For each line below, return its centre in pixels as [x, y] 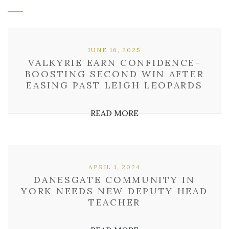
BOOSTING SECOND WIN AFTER [114, 74]
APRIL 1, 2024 [114, 167]
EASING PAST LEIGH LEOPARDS [114, 85]
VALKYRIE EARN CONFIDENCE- [114, 63]
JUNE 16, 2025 [114, 50]
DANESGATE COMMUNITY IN [114, 180]
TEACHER [114, 202]
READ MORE [114, 113]
